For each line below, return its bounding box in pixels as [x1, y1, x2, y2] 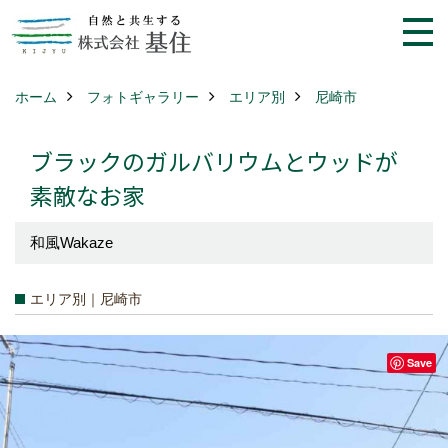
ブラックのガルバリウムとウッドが [30, 144, 398, 178]
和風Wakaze [30, 234, 113, 251]
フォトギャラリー [87, 89, 199, 105]
